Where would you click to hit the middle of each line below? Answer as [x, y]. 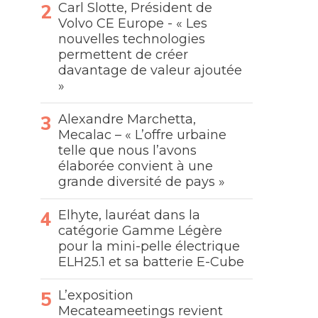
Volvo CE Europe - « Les [133, 23]
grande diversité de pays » [142, 182]
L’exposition [96, 295]
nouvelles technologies [132, 39]
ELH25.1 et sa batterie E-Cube [152, 262]
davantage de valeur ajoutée [150, 70]
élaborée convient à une [136, 166]
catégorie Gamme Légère [141, 231]
